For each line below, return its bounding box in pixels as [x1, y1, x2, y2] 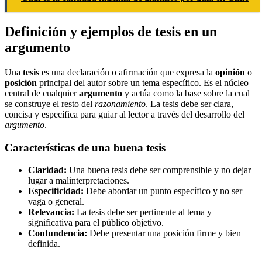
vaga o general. [28, 196, 84, 207]
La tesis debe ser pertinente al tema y [74, 207, 212, 218]
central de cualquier [5, 88, 79, 98]
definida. [28, 239, 60, 249]
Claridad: [28, 165, 67, 175]
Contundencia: [28, 228, 87, 239]
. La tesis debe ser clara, [146, 98, 233, 109]
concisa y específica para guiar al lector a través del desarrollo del [5, 109, 244, 119]
